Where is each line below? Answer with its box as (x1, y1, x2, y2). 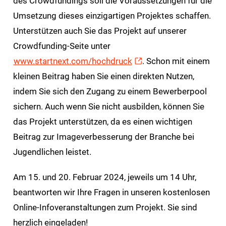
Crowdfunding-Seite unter (13, 40, 110, 51)
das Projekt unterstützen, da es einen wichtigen (13, 116, 192, 127)
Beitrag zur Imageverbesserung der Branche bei (13, 131, 194, 142)
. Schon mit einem (142, 55, 210, 66)
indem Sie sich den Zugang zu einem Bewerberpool (13, 86, 207, 96)
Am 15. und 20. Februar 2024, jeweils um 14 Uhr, (13, 172, 196, 182)
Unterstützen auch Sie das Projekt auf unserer (13, 25, 187, 36)
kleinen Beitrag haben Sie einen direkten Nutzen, (13, 71, 194, 81)
